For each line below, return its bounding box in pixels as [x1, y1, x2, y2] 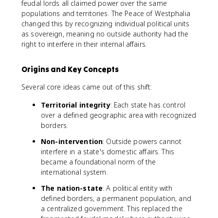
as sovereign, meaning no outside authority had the [21, 29, 189, 38]
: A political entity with [103, 183, 173, 193]
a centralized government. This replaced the [41, 204, 182, 213]
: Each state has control [110, 100, 185, 109]
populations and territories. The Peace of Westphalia [21, 9, 190, 18]
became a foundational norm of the [41, 157, 156, 166]
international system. [41, 167, 108, 177]
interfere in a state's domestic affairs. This [41, 147, 174, 156]
